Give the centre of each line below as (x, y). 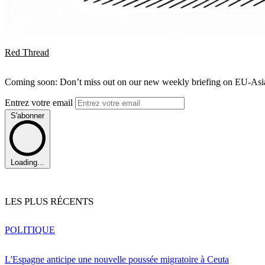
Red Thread (27, 52)
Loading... (28, 163)
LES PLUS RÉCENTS (49, 202)
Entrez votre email (40, 102)
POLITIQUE (30, 230)
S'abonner (28, 115)
